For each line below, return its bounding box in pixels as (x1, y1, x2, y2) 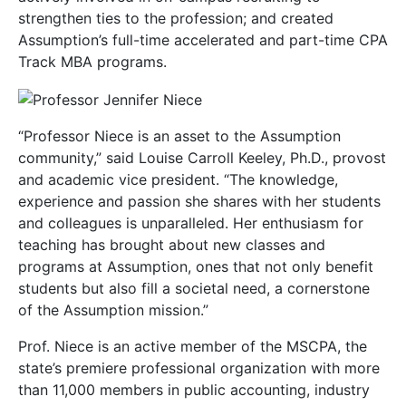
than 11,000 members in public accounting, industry (18, 380, 370, 399)
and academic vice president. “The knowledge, (18, 169, 338, 188)
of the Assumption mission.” (18, 300, 213, 319)
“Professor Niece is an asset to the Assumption (18, 126, 341, 145)
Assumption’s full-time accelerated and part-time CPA (18, 31, 388, 49)
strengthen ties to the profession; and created (18, 9, 333, 27)
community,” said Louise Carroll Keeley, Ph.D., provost (18, 148, 386, 167)
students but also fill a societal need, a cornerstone (18, 278, 370, 297)
